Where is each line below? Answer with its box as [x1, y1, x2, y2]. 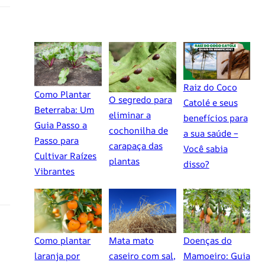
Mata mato [108, 234, 154, 247]
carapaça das [108, 139, 163, 152]
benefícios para [183, 111, 248, 124]
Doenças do [183, 234, 232, 247]
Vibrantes [34, 164, 75, 177]
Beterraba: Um [34, 103, 95, 116]
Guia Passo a [34, 118, 88, 131]
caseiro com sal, [108, 250, 176, 263]
